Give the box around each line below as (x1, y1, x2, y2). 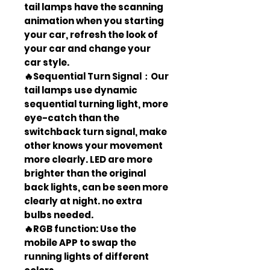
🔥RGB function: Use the (24, 222, 136, 235)
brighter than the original (24, 166, 146, 180)
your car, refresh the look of (24, 28, 158, 41)
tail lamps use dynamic (24, 83, 137, 96)
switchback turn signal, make (24, 125, 167, 138)
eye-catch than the (24, 111, 119, 124)
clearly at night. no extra (24, 194, 142, 207)
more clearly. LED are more (24, 152, 152, 166)
